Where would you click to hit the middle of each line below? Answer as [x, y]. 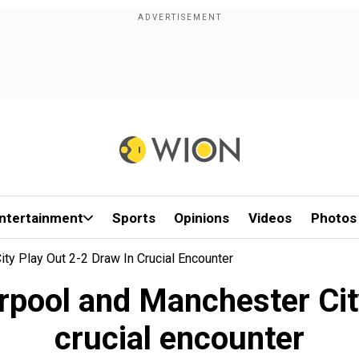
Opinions [202, 218]
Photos [333, 218]
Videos [270, 218]
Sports [133, 218]
